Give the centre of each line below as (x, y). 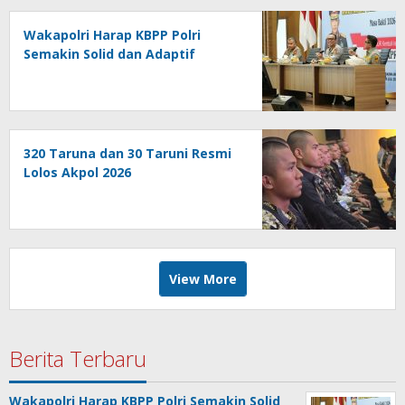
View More (202, 278)
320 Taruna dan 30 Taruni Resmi (127, 153)
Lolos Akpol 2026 (77, 172)
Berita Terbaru (78, 358)
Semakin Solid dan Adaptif (109, 53)
